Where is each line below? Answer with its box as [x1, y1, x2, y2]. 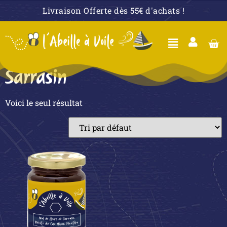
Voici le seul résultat [5, 97, 83, 108]
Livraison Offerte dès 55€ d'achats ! [43, 5, 184, 16]
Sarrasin [5, 65, 66, 89]
